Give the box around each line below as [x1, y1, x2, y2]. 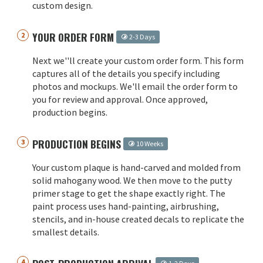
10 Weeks [135, 139, 163, 148]
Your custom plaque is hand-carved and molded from [32, 161, 241, 173]
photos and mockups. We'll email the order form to [32, 80, 238, 92]
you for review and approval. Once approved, [32, 93, 208, 105]
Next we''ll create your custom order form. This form [32, 54, 244, 66]
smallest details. [32, 225, 99, 238]
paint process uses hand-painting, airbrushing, [32, 200, 219, 212]
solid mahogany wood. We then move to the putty [32, 174, 232, 186]
